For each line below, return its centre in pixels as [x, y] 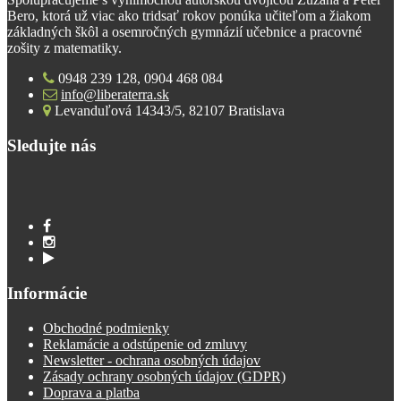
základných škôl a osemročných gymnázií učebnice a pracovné [184, 31]
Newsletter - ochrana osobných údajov [152, 360]
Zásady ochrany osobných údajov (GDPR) [164, 376]
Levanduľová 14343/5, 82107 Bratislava [170, 110]
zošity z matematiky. [64, 47]
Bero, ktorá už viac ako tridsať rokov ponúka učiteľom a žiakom [189, 15]
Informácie [47, 294]
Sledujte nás [51, 145]
